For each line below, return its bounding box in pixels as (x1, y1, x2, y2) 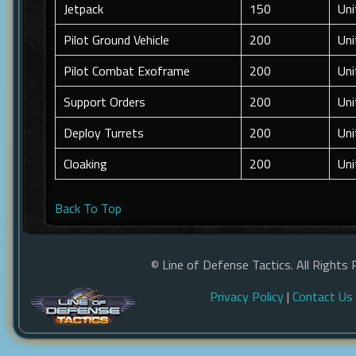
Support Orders (64, 92, 145, 111)
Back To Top (55, 199, 122, 218)
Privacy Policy (210, 287, 284, 306)
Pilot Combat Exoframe (64, 61, 190, 80)
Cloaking (64, 154, 107, 173)
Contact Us (292, 287, 353, 306)
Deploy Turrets (64, 123, 144, 142)
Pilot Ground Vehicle (64, 30, 169, 49)
